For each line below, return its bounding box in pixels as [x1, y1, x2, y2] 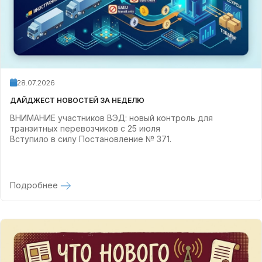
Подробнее [10, 180, 60, 190]
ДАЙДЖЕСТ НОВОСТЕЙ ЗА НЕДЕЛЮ [10, 96, 144, 105]
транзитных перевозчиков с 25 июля [10, 123, 160, 133]
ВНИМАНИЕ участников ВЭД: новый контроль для [10, 113, 213, 123]
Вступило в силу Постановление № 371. [10, 134, 171, 144]
